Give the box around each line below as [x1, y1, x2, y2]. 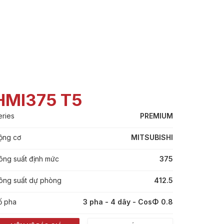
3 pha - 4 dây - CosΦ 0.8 [82, 197, 173, 206]
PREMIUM [139, 111, 173, 120]
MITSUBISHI [130, 133, 173, 141]
